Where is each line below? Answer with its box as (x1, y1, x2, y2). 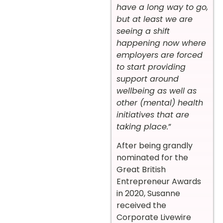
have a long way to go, (116, 1, 208, 13)
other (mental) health (116, 97, 203, 109)
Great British (116, 164, 166, 176)
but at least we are (116, 13, 193, 25)
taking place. (116, 120, 168, 132)
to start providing (116, 61, 186, 73)
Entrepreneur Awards (116, 176, 201, 188)
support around (116, 73, 179, 85)
